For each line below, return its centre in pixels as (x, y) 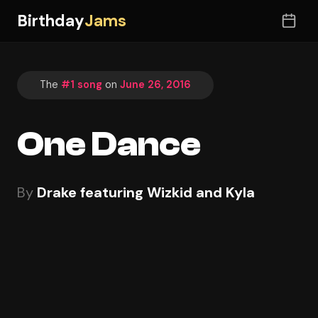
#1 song (82, 85)
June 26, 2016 (155, 85)
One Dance (109, 144)
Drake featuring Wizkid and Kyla (146, 192)
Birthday (51, 21)
